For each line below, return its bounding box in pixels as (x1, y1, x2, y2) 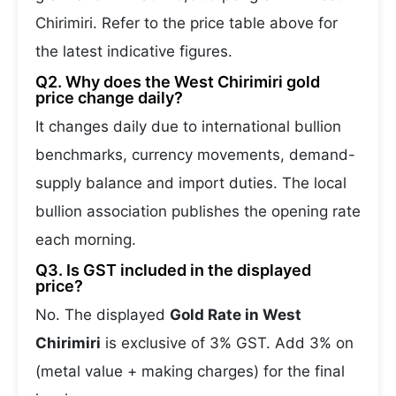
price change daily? (35, 88, 183, 107)
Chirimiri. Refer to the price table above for (35, 14, 338, 32)
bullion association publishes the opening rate (35, 202, 361, 220)
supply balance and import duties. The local (35, 174, 346, 192)
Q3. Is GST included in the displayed (35, 261, 311, 279)
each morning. (35, 231, 136, 248)
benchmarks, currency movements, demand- (35, 146, 355, 164)
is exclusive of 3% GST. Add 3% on (101, 334, 354, 352)
